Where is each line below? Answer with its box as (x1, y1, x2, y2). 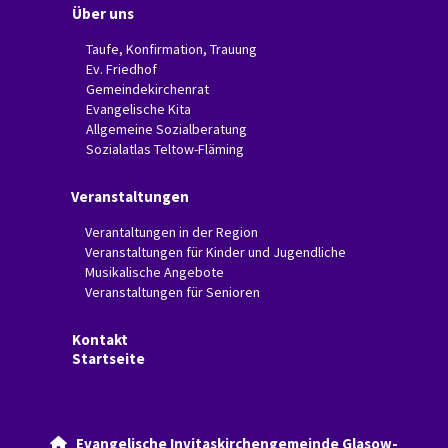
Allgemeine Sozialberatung (86, 120, 247, 139)
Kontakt (72, 330, 128, 350)
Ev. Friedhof (86, 60, 157, 79)
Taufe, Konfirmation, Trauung (86, 40, 257, 59)
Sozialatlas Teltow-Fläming (86, 140, 244, 159)
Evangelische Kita (86, 100, 191, 119)
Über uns (72, 4, 134, 24)
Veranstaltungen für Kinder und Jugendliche (85, 243, 346, 262)
